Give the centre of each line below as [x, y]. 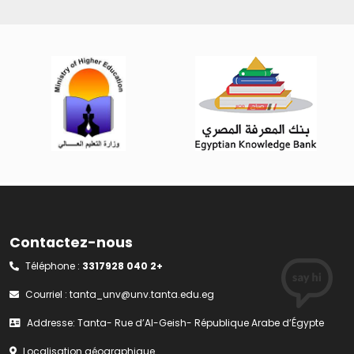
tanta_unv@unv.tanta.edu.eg [142, 294]
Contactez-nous [71, 242]
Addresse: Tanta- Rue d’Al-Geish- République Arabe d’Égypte [175, 322]
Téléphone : [54, 265]
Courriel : [47, 294]
